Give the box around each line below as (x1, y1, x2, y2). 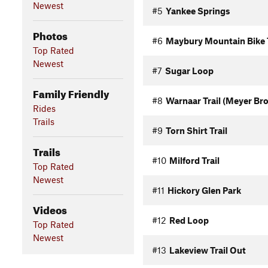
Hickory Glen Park (167, 185, 241, 196)
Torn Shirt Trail (165, 125, 227, 136)
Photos (32, 26, 68, 42)
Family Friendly (32, 84, 109, 100)
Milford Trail (169, 155, 220, 166)
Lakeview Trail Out (169, 245, 246, 255)
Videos (32, 200, 67, 217)
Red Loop (169, 215, 209, 226)
